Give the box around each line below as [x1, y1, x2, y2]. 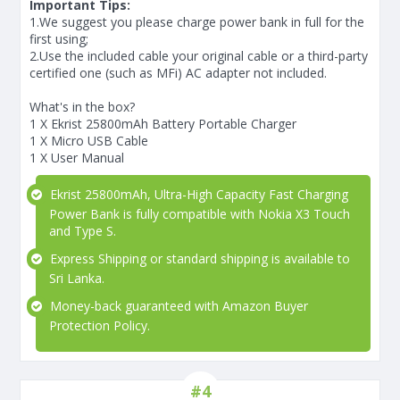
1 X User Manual [29, 148, 124, 166]
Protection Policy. [49, 316, 150, 334]
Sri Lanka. [49, 269, 104, 287]
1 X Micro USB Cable [29, 131, 148, 149]
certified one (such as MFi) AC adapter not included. [29, 63, 327, 81]
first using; [29, 29, 88, 47]
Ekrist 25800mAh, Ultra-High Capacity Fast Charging [46, 185, 348, 203]
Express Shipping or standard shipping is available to [46, 249, 350, 267]
